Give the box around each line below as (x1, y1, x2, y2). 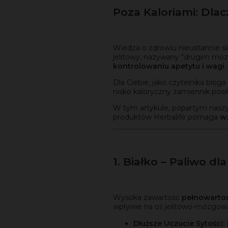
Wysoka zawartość (113, 193, 182, 203)
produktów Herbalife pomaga (113, 112, 220, 122)
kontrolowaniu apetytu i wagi (113, 62, 224, 71)
